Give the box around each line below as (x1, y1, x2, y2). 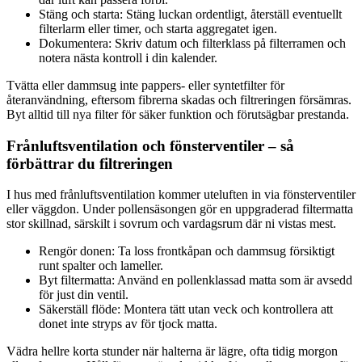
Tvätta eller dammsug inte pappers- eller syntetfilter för (6, 78, 284, 92)
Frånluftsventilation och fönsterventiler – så (6, 137, 294, 154)
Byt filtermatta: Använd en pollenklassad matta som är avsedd (39, 273, 352, 288)
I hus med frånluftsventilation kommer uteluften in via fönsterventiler (6, 187, 356, 202)
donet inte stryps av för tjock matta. (39, 317, 217, 331)
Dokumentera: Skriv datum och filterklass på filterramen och (39, 36, 346, 50)
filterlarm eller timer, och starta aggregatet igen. (39, 22, 277, 36)
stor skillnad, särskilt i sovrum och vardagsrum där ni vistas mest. (6, 217, 336, 231)
